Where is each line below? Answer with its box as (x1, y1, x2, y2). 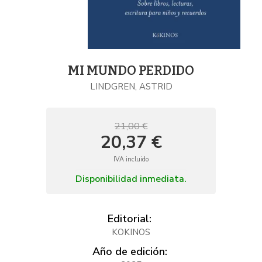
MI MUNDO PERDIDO (68, 63, 194, 78)
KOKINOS (112, 226, 150, 238)
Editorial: (108, 212, 151, 226)
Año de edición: (92, 244, 167, 258)
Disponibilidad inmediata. (75, 173, 187, 185)
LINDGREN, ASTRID (89, 81, 173, 92)
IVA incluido (113, 155, 149, 164)
